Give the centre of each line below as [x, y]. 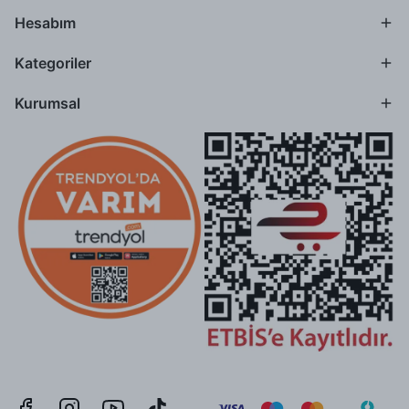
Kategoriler [53, 63]
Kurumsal [47, 103]
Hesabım [45, 23]
